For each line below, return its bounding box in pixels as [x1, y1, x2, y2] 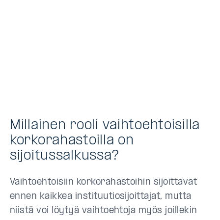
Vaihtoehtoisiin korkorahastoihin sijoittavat [10, 178, 197, 187]
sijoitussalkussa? [10, 149, 119, 163]
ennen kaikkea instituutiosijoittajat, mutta [10, 192, 192, 201]
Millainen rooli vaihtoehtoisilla [10, 118, 200, 133]
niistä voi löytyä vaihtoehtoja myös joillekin [10, 206, 197, 216]
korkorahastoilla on [10, 134, 134, 148]
